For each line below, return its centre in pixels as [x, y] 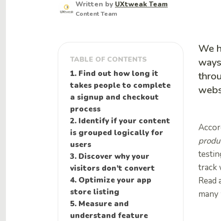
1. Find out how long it [114, 73]
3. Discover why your [110, 156]
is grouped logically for [117, 132]
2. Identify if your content [120, 121]
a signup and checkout [114, 97]
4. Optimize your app [111, 180]
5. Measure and [99, 203]
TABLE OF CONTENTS [109, 59]
